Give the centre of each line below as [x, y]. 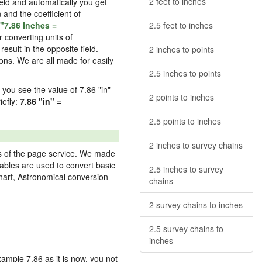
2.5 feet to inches [181, 25]
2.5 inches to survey [186, 169]
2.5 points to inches [185, 121]
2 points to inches [182, 97]
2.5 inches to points [185, 73]
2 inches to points [182, 49]
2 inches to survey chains [196, 145]
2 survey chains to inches [196, 205]
